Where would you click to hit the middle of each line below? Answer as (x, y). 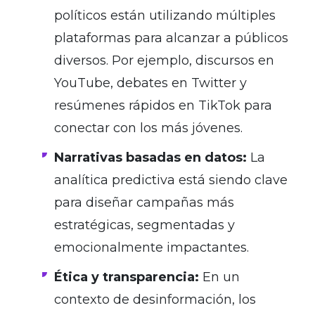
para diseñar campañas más (144, 202)
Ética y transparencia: (127, 277)
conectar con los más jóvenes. (148, 128)
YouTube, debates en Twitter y (150, 83)
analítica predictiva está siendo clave (171, 180)
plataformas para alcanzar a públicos (171, 38)
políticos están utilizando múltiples (165, 15)
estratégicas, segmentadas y (144, 225)
